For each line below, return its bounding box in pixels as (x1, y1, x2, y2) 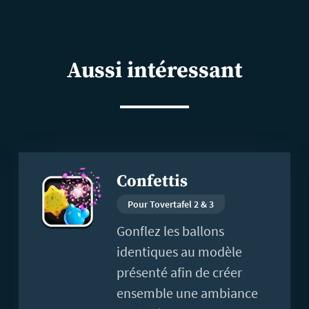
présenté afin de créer (116, 263, 242, 281)
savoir (18, 174, 53, 192)
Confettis (116, 170, 188, 192)
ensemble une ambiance (116, 283, 258, 301)
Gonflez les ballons (116, 221, 224, 239)
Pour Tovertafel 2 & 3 (127, 197, 214, 210)
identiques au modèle (116, 242, 242, 260)
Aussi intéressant (67, 57, 242, 85)
